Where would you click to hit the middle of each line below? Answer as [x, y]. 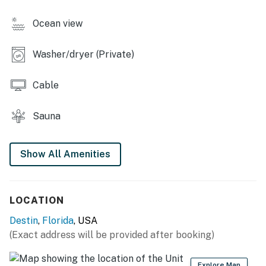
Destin [24, 220]
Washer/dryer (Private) [82, 54]
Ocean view [56, 23]
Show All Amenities [65, 154]
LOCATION [37, 200]
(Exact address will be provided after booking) [112, 235]
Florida [58, 220]
